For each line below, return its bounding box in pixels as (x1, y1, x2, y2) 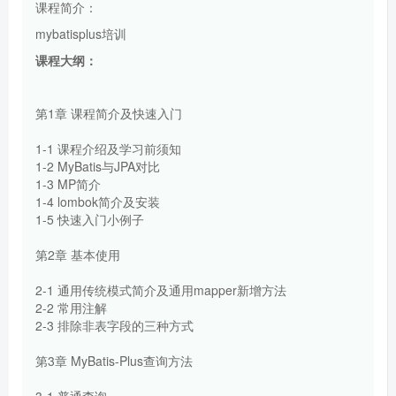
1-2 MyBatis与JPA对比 (35, 156, 160, 175)
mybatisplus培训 (35, 24, 126, 42)
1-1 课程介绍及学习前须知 (35, 139, 181, 157)
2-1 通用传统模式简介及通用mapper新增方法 (35, 280, 286, 299)
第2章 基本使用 (35, 245, 120, 263)
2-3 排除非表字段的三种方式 (35, 316, 194, 334)
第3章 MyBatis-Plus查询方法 (35, 351, 193, 369)
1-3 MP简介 (35, 174, 101, 193)
